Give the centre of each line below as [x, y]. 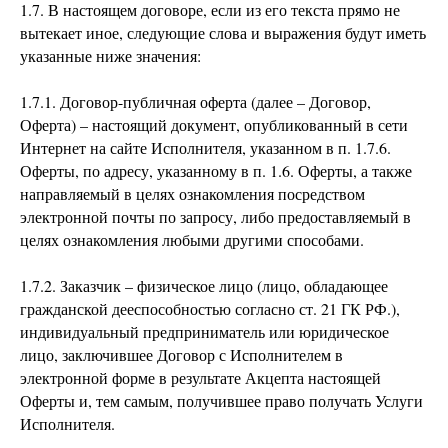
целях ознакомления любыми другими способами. [192, 239]
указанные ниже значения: [110, 55]
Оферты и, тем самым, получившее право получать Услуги [221, 400]
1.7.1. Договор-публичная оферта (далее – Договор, [195, 101]
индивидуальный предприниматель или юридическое [204, 331]
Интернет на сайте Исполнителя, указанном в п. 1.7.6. [205, 147]
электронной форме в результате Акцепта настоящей [200, 377]
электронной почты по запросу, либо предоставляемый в [215, 216]
